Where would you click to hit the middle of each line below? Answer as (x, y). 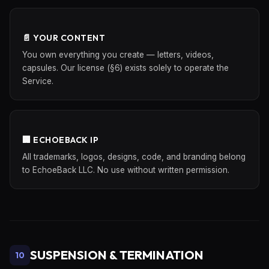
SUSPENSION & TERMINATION (117, 255)
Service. (38, 81)
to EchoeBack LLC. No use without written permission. (126, 170)
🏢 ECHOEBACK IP (60, 140)
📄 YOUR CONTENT (64, 38)
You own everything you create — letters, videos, (118, 55)
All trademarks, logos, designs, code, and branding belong (134, 157)
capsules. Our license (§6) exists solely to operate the (125, 68)
